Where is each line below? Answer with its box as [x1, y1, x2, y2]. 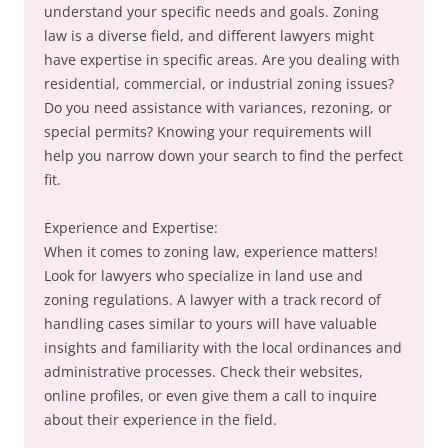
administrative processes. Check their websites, [44, 362, 363, 382]
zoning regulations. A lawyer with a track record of [44, 290, 381, 310]
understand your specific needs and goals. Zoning [44, 2, 379, 22]
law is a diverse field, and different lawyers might [44, 26, 374, 46]
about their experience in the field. [44, 410, 277, 430]
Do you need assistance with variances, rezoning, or [44, 98, 392, 118]
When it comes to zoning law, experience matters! [44, 242, 378, 262]
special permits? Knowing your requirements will [44, 122, 372, 142]
